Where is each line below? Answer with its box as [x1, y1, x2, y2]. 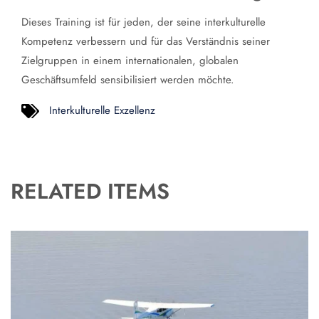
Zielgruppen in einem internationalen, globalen [21, 53, 239, 69]
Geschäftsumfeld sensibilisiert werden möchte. [21, 72, 234, 88]
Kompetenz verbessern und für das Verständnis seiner [21, 33, 270, 50]
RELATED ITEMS [11, 176, 169, 207]
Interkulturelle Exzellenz [49, 103, 155, 119]
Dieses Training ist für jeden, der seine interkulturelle [21, 14, 266, 31]
